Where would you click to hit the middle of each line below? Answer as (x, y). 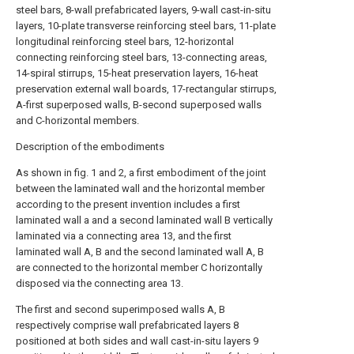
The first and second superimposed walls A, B (121, 309)
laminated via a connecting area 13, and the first (124, 236)
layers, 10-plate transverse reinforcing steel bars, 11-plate (146, 26)
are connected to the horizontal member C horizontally (139, 267)
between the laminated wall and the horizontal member (140, 188)
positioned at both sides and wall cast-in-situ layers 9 (137, 341)
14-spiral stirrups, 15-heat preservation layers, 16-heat (137, 73)
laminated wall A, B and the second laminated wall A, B (140, 252)
